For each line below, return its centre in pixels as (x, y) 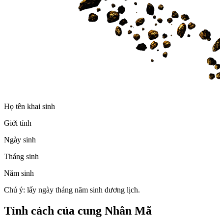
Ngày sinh (20, 140)
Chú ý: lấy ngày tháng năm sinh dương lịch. (72, 190)
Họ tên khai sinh (29, 107)
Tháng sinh (21, 157)
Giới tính (18, 123)
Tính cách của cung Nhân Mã (78, 211)
